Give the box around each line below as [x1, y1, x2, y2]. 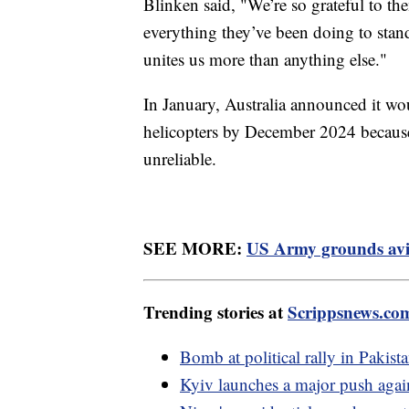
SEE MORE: [143, 235, 246, 260]
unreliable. [143, 146, 216, 170]
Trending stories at [143, 299, 288, 324]
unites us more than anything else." [143, 47, 387, 70]
